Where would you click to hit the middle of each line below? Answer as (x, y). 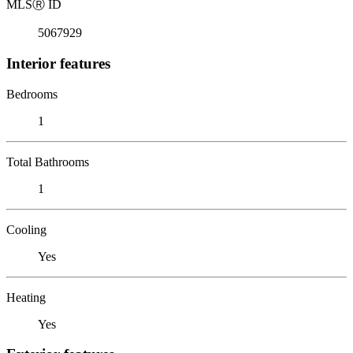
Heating (26, 297)
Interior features (58, 63)
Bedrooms (32, 94)
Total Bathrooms (48, 162)
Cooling (26, 229)
